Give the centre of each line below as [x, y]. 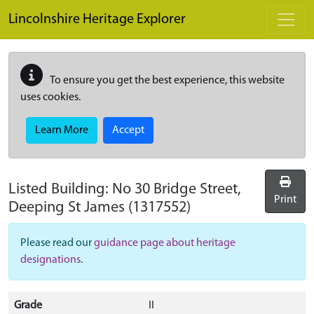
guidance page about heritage [165, 243]
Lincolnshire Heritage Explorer [97, 20]
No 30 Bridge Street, [177, 190]
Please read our [57, 243]
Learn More [62, 130]
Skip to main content [56, 8]
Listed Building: [60, 190]
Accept [128, 130]
